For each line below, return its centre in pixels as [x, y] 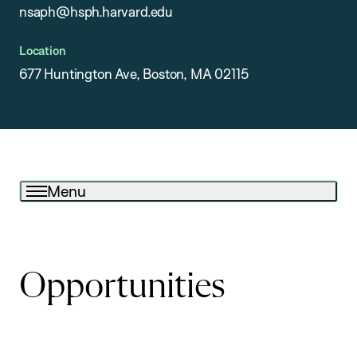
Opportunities [122, 286]
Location [42, 51]
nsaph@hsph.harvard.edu [96, 12]
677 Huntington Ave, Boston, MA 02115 [134, 74]
